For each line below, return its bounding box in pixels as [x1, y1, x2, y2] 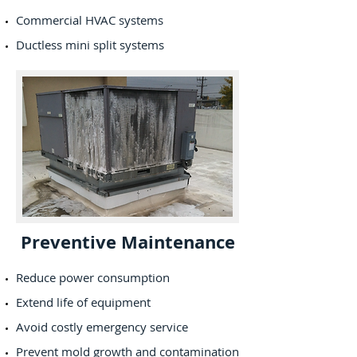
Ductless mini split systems [16, 37, 164, 53]
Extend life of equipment [16, 294, 151, 310]
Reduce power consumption [16, 269, 170, 285]
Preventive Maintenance [20, 229, 235, 254]
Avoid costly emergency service [16, 319, 191, 335]
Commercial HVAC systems [16, 12, 163, 28]
